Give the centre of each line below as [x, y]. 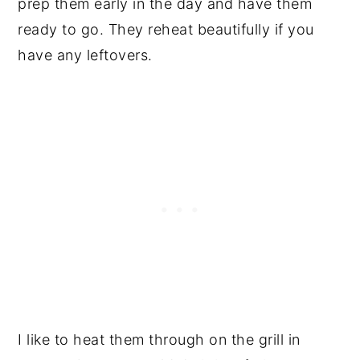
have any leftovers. [85, 55]
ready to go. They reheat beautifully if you [166, 29]
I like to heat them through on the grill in [159, 339]
